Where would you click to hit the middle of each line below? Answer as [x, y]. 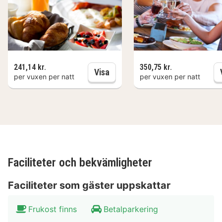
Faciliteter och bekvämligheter [80, 163]
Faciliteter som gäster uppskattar [89, 186]
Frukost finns [53, 209]
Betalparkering [131, 209]
